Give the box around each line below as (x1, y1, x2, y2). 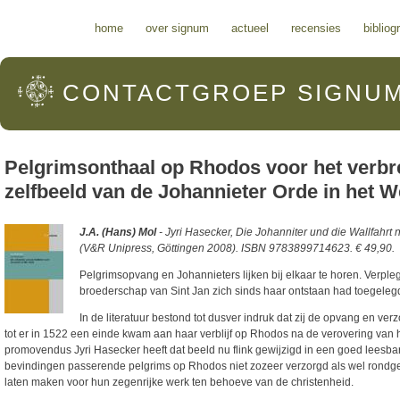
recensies (291, 21, 341, 35)
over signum (146, 21, 209, 35)
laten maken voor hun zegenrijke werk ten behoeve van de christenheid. (4, 375, 354, 388)
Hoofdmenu (4, 16, 87, 33)
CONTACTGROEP (62, 80, 288, 105)
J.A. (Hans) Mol (79, 225, 156, 238)
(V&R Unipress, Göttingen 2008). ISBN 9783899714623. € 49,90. (79, 241, 395, 254)
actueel (231, 21, 269, 35)
